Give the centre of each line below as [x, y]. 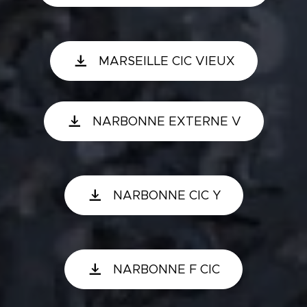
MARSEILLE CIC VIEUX [167, 61]
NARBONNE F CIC [167, 269]
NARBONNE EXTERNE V [167, 121]
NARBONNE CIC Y [167, 195]
